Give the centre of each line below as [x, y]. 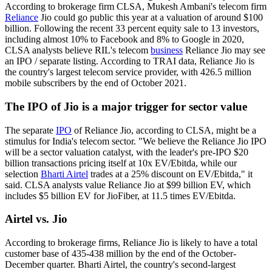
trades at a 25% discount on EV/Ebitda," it [170, 174]
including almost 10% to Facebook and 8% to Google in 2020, [124, 39]
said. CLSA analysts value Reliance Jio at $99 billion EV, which [128, 185]
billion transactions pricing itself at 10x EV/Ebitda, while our [121, 163]
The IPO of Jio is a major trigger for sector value [126, 106]
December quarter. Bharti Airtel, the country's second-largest [120, 265]
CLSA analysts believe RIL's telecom [78, 50]
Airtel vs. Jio [36, 219]
